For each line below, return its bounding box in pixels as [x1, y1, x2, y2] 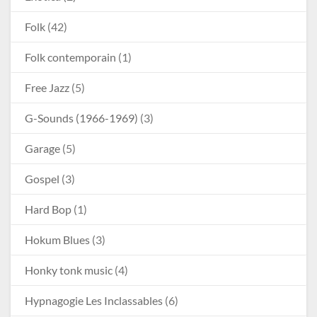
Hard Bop [25, 202, 71, 216]
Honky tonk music [25, 263, 113, 277]
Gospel [25, 171, 59, 185]
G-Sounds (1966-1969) [25, 110, 138, 125]
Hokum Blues [25, 232, 90, 246]
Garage [25, 141, 60, 155]
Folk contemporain [25, 50, 116, 64]
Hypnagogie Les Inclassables [25, 293, 163, 307]
